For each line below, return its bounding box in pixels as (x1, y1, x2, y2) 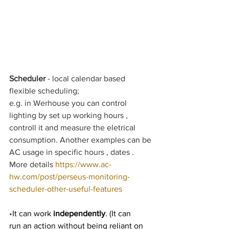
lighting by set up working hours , (9, 111, 130, 120)
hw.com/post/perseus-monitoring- (9, 172, 130, 181)
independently (53, 209, 105, 218)
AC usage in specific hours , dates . (9, 148, 138, 157)
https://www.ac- (55, 160, 111, 169)
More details (9, 160, 55, 169)
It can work (12, 209, 53, 218)
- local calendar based (45, 74, 127, 83)
